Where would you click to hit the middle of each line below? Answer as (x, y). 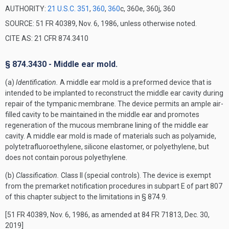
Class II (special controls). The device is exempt (135, 175)
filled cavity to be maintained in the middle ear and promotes (102, 114)
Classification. (38, 175)
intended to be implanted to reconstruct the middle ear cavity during (114, 93)
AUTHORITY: (26, 9)
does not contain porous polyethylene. (66, 157)
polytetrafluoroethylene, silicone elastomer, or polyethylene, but (107, 147)
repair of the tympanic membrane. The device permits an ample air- (114, 104)
